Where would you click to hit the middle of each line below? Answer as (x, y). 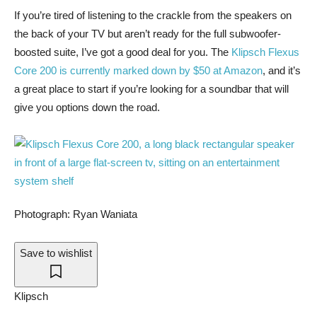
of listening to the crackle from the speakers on (183, 15)
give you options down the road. (87, 107)
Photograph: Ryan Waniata (76, 214)
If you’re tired (44, 15)
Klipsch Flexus (265, 52)
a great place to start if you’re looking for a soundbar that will (151, 89)
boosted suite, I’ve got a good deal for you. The (123, 52)
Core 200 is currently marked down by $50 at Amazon (138, 70)
